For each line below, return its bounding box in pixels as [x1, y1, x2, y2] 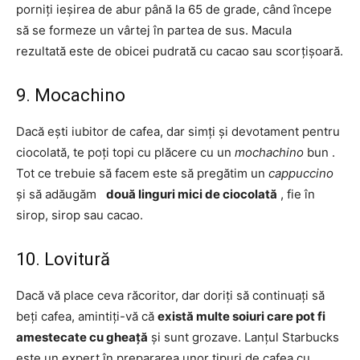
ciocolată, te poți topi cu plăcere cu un [16, 145, 235, 160]
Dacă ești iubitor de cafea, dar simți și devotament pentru [16, 124, 340, 139]
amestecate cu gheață [16, 329, 148, 345]
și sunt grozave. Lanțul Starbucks [148, 329, 339, 345]
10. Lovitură [16, 249, 110, 269]
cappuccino [268, 166, 333, 181]
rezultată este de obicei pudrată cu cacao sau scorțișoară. [16, 43, 343, 59]
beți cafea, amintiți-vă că [16, 309, 157, 324]
